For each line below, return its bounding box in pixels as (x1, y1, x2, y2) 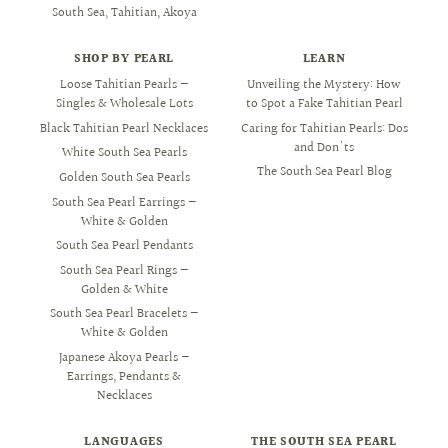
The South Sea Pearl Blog (256, 162, 392, 183)
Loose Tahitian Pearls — (59, 75, 189, 96)
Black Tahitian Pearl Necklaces (40, 118, 208, 139)
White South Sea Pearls (61, 143, 187, 164)
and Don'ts (294, 137, 354, 158)
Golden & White (80, 279, 168, 300)
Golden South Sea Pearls (58, 167, 190, 188)
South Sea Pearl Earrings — (51, 192, 197, 213)
